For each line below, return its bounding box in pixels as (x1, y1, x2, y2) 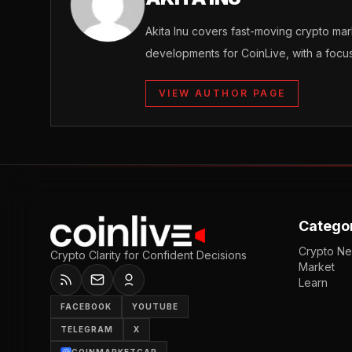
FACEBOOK (60, 302, 112, 312)
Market (299, 260, 335, 274)
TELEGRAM (60, 324, 113, 335)
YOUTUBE (132, 302, 178, 312)
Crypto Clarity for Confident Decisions (50, 248, 247, 262)
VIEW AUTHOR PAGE (159, 87, 286, 100)
